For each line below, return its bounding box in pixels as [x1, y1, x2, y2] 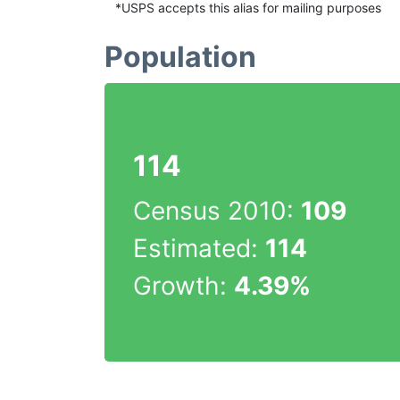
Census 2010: [133, 196, 301, 226]
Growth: [133, 271, 234, 301]
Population [104, 39, 256, 74]
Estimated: [133, 233, 265, 263]
